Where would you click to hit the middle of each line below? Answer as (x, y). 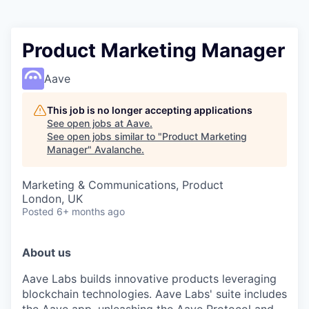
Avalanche (118, 149)
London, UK (52, 199)
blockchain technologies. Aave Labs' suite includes (154, 294)
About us (47, 252)
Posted (38, 211)
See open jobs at (87, 123)
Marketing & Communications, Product (123, 185)
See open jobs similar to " (104, 136)
